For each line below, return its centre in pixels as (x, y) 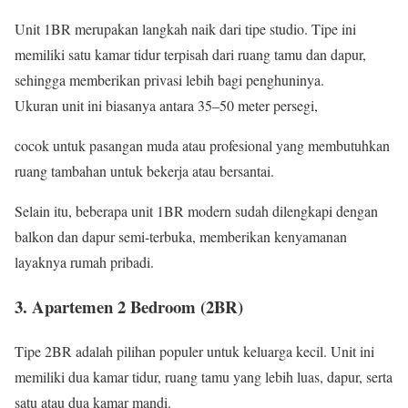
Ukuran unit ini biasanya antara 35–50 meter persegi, (166, 106)
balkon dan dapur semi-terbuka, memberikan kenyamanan (181, 237)
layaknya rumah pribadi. (84, 262)
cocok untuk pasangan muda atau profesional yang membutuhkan (202, 146)
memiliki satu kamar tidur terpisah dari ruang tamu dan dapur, (190, 55)
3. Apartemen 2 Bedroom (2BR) (129, 306)
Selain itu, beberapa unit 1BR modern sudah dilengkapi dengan (196, 211)
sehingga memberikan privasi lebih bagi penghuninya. (169, 80)
